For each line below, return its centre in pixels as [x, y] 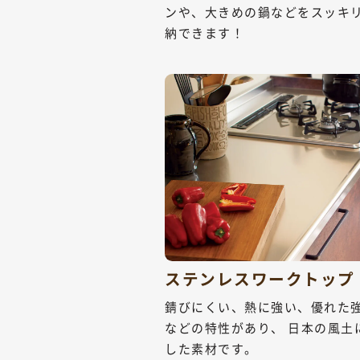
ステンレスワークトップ [260, 279]
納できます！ [205, 33]
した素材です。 [211, 349]
